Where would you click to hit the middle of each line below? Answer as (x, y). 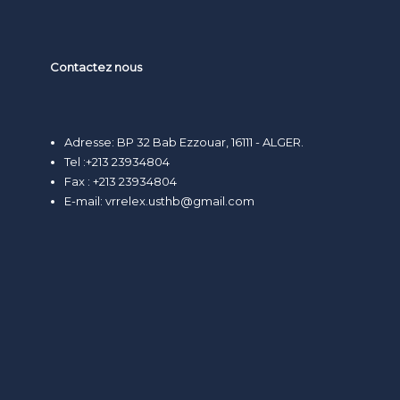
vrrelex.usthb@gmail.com (179, 200)
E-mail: (84, 200)
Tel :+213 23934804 (117, 161)
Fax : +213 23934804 (120, 181)
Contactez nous (96, 67)
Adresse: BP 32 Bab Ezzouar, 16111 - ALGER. (183, 142)
